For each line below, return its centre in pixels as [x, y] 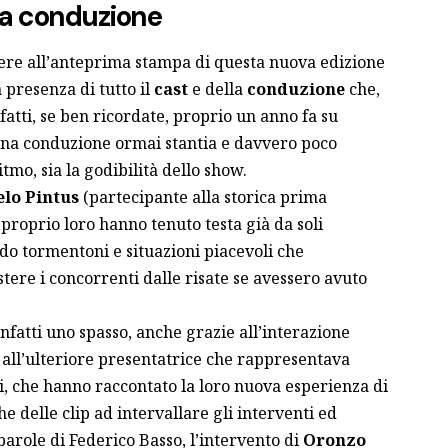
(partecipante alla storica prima [202, 196]
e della [215, 88]
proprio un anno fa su [255, 115]
